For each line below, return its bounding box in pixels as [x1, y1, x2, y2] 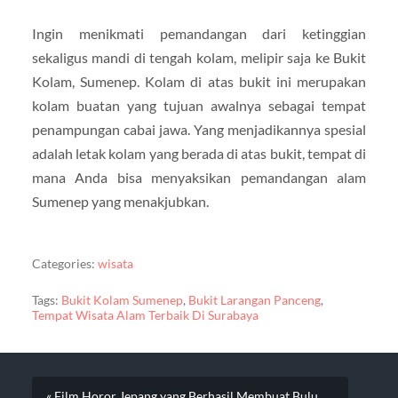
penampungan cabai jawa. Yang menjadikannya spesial [31, 120, 367, 138]
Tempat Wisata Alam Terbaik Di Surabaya [31, 307, 259, 322]
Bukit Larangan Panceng [187, 292, 321, 307]
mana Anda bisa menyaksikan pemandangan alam [31, 168, 367, 186]
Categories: [31, 257, 95, 272]
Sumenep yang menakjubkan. [31, 192, 209, 210]
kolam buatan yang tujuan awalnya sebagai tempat [31, 96, 367, 114]
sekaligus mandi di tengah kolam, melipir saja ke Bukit [31, 48, 367, 66]
